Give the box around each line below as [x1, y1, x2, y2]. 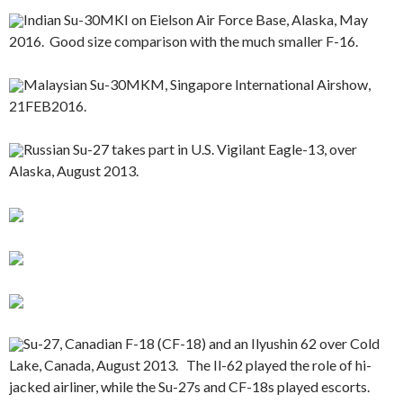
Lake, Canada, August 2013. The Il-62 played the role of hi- [9, 355, 372, 373]
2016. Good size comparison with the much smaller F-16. [9, 31, 358, 49]
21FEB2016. [9, 96, 86, 114]
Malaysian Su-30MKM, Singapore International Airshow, [23, 75, 371, 93]
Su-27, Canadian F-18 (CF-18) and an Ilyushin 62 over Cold [23, 334, 380, 352]
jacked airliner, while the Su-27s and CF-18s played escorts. [9, 377, 370, 395]
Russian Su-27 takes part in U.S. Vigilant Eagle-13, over [23, 139, 357, 157]
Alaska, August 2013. [9, 161, 139, 179]
